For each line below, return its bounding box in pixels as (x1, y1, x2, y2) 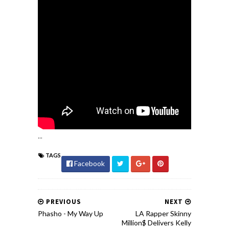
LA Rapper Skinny (135, 209, 191, 218)
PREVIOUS (44, 197, 81, 206)
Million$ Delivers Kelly (122, 218, 191, 227)
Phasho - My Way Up (38, 209, 103, 218)
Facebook (73, 159, 105, 168)
